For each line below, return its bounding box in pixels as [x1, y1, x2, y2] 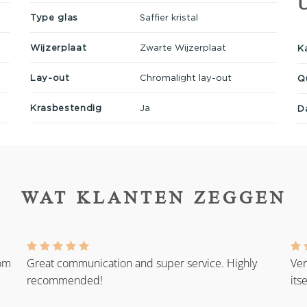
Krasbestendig [30, 102, 102, 112]
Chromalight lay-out [139, 72, 232, 82]
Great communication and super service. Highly [27, 256, 257, 271]
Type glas [30, 12, 78, 22]
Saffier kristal [139, 12, 198, 22]
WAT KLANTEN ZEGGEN [21, 187, 286, 208]
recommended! [27, 273, 103, 288]
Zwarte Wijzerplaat [139, 42, 226, 52]
